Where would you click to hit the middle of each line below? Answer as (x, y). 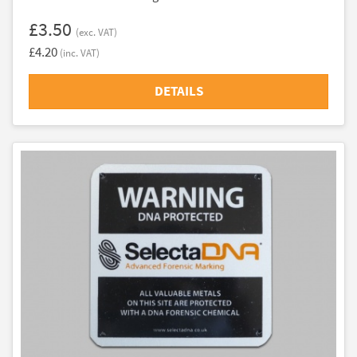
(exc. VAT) (96, 32)
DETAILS (178, 91)
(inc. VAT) (80, 53)
